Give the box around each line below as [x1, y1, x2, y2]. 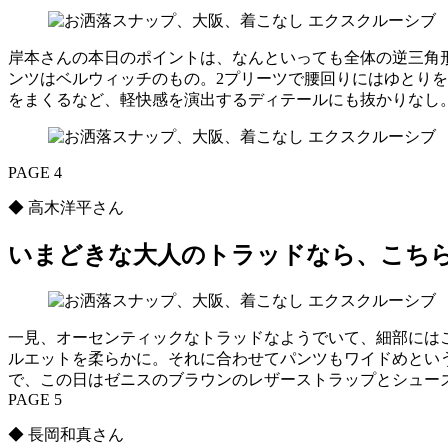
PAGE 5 [8, 391, 62, 409]
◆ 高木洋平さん [8, 199, 140, 217]
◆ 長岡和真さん [8, 426, 140, 444]
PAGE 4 [8, 164, 62, 182]
